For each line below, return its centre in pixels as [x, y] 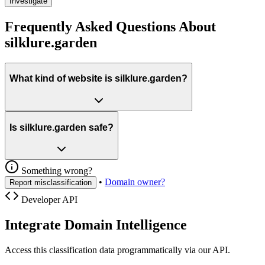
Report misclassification [51, 183]
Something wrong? [56, 171]
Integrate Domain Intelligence [96, 225]
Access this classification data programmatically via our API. [117, 250]
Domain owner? [135, 182]
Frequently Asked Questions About [110, 26]
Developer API [48, 200]
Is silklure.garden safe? [62, 127]
